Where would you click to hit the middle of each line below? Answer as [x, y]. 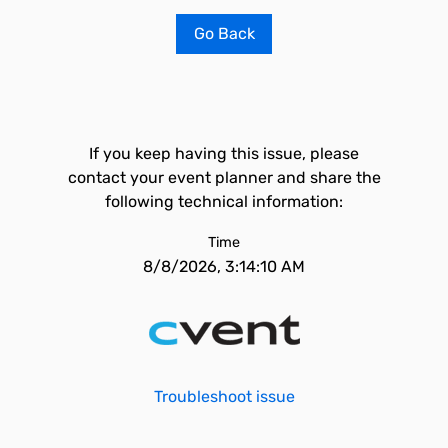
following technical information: [224, 201]
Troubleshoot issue [224, 396]
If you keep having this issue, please [224, 153]
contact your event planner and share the [224, 177]
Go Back [224, 33]
